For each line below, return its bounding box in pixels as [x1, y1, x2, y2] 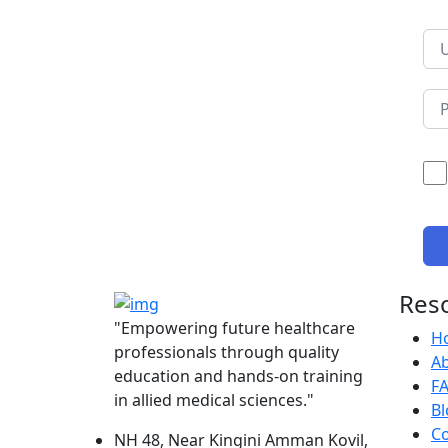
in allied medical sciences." [114, 389, 314, 412]
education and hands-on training [114, 365, 363, 388]
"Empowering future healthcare [114, 317, 355, 340]
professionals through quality [114, 341, 339, 364]
